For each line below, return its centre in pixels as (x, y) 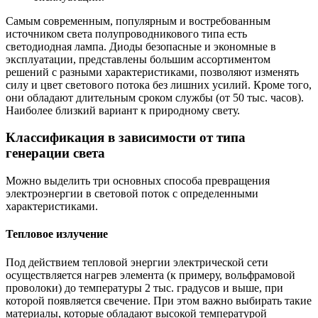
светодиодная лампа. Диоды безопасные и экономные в (141, 46)
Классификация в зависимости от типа (126, 138)
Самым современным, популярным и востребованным (138, 21)
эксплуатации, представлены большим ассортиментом (138, 59)
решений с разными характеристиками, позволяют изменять (152, 72)
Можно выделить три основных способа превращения (138, 181)
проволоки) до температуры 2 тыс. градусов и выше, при (144, 287)
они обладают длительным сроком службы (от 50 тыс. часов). (155, 97)
